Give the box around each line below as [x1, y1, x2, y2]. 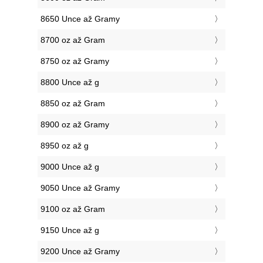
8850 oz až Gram [41, 99, 105, 109]
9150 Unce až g [41, 225, 99, 235]
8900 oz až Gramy [41, 120, 109, 130]
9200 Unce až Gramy [41, 247, 120, 257]
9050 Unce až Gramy [41, 183, 120, 193]
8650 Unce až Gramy [41, 14, 120, 24]
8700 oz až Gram [41, 35, 105, 45]
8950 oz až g [41, 141, 89, 151]
